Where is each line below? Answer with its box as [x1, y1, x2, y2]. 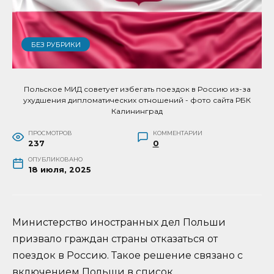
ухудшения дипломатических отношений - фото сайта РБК [23, 95, 251, 105]
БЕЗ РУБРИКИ [31, 40, 81, 49]
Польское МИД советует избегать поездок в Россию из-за [23, 84, 251, 94]
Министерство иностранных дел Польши [12, 217, 226, 229]
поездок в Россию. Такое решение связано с [12, 250, 243, 262]
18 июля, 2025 [28, 165, 91, 175]
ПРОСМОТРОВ [28, 130, 72, 137]
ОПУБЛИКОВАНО [28, 156, 83, 163]
